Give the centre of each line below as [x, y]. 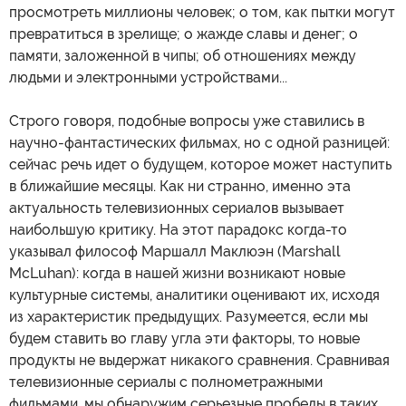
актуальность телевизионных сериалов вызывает [177, 208]
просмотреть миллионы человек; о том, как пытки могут [202, 13]
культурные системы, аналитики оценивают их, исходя [194, 295]
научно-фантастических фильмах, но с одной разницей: [199, 143]
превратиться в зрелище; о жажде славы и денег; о [184, 34]
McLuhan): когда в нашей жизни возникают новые [177, 274]
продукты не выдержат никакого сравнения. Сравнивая [199, 361]
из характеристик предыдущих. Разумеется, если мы [188, 317]
